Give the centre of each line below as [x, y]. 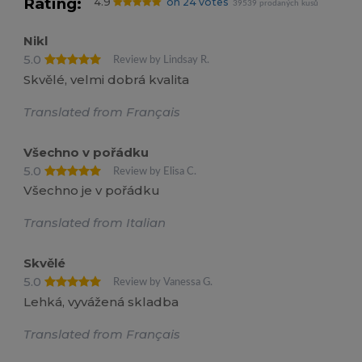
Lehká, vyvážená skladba [101, 301]
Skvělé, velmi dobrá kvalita [107, 79]
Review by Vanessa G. [163, 282]
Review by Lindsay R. [162, 60]
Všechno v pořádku [86, 152]
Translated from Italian [95, 223]
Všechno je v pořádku [92, 191]
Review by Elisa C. [155, 171]
